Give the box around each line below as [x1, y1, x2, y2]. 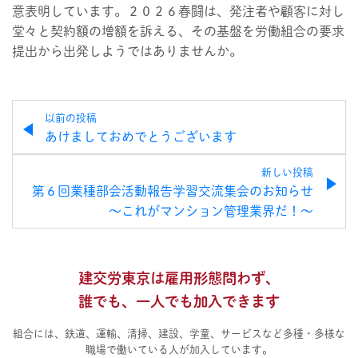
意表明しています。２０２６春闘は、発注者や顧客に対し [12, 4, 344, 18]
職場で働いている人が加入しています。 [86, 344, 272, 355]
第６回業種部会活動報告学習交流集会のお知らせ [32, 184, 313, 197]
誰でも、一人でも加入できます [78, 293, 280, 308]
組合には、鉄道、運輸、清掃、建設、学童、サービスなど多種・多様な [13, 328, 345, 339]
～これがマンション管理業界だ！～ [109, 204, 313, 217]
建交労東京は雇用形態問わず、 [78, 270, 280, 285]
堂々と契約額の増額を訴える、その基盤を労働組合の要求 [12, 24, 344, 38]
